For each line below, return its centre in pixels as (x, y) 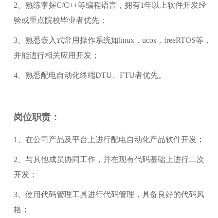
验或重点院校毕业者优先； (60, 20)
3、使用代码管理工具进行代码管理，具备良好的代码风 (109, 195)
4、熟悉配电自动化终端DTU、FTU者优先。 (90, 75)
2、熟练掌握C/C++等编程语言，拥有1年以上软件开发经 (110, 5)
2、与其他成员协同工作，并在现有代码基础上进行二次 (109, 160)
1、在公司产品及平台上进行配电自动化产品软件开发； (109, 140)
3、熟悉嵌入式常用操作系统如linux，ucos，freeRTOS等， (112, 40)
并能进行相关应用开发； (56, 55)
